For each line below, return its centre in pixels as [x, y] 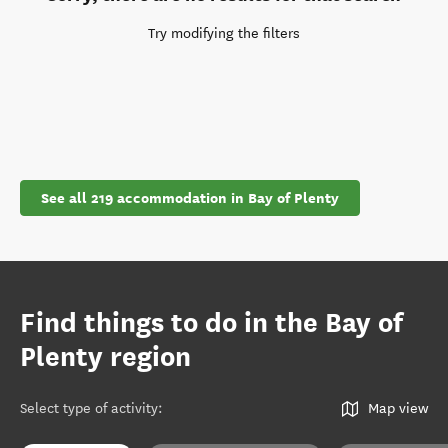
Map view [398, 408]
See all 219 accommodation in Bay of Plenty [190, 198]
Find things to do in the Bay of [211, 323]
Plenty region [105, 357]
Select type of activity [89, 408]
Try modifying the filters [224, 33]
